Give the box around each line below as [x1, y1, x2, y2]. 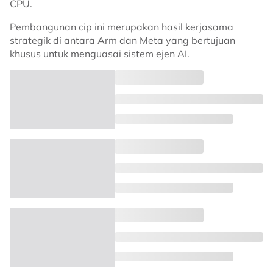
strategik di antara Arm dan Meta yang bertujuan [10, 34, 235, 46]
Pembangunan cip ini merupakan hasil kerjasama [10, 21, 233, 33]
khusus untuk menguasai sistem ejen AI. [10, 48, 190, 60]
